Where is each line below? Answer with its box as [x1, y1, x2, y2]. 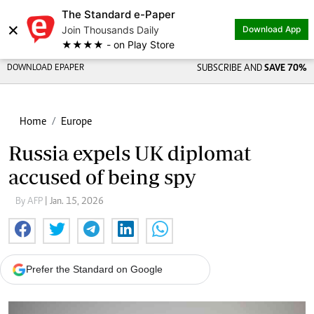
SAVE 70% [264, 64, 307, 74]
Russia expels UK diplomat [8, 142, 252, 165]
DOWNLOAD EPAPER [7, 64, 84, 73]
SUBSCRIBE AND [196, 64, 264, 74]
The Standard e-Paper [62, 8, 175, 21]
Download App [243, 24, 301, 34]
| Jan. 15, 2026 [45, 197, 104, 207]
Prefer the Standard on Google [26, 264, 163, 275]
